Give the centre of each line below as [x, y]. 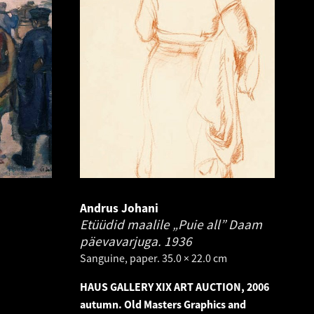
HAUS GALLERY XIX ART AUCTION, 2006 [175, 286]
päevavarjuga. [122, 241]
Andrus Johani [119, 208]
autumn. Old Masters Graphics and [163, 304]
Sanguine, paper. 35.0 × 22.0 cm [153, 258]
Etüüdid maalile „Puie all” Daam [171, 224]
